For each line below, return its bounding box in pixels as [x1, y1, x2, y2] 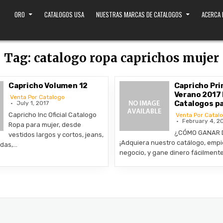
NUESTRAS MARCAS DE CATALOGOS [96, 9, 182, 19]
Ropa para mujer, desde [8, 121, 81, 128]
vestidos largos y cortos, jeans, [8, 131, 104, 138]
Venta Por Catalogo [9, 94, 65, 101]
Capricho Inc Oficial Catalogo [8, 111, 97, 118]
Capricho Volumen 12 [8, 81, 88, 90]
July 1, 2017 [16, 100, 49, 107]
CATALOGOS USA [44, 9, 84, 19]
